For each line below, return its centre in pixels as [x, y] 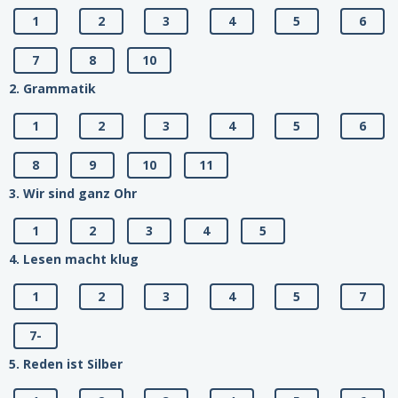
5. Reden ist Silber [66, 364]
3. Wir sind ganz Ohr [73, 194]
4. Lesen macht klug [74, 259]
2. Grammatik [52, 89]
